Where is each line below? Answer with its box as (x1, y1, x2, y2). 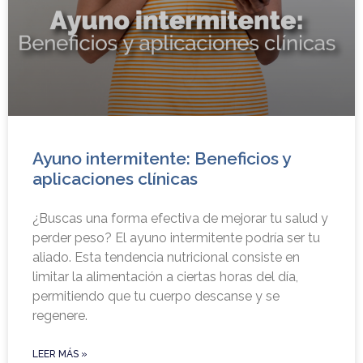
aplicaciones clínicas (32, 168, 198, 189)
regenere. (32, 307, 88, 323)
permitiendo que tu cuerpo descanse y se (32, 288, 280, 304)
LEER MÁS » (32, 348, 88, 360)
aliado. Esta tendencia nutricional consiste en (32, 249, 300, 265)
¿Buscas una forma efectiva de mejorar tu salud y (32, 210, 328, 226)
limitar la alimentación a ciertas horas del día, (32, 268, 298, 284)
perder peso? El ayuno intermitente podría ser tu (32, 229, 320, 246)
